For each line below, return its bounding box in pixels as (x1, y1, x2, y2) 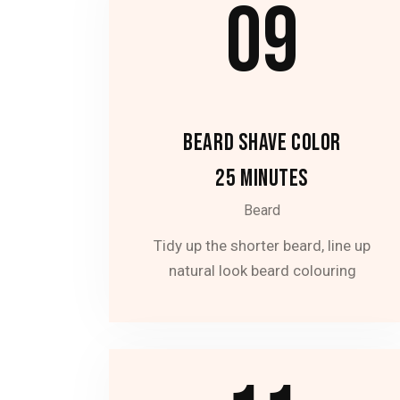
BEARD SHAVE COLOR (183, 128, 341, 157)
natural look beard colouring (168, 262, 356, 280)
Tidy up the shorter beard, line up (154, 237, 371, 255)
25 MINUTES (215, 163, 309, 193)
